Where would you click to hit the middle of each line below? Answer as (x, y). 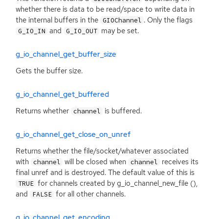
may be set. (119, 31)
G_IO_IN (32, 31)
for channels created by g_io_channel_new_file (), (117, 183)
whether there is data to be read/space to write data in (105, 9)
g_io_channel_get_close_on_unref (73, 135)
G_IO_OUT (81, 31)
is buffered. (122, 111)
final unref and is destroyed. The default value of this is (105, 172)
